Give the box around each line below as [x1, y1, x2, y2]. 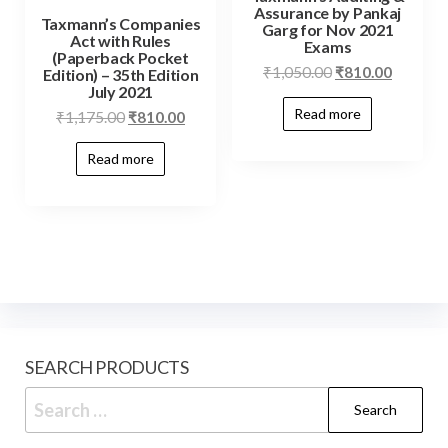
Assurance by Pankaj [254, 3, 401, 23]
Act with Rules [70, 31, 171, 51]
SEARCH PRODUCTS [25, 355, 189, 378]
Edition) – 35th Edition [42, 65, 199, 85]
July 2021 [87, 82, 154, 102]
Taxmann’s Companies [40, 14, 201, 34]
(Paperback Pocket [52, 48, 189, 68]
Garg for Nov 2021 [261, 20, 394, 40]
